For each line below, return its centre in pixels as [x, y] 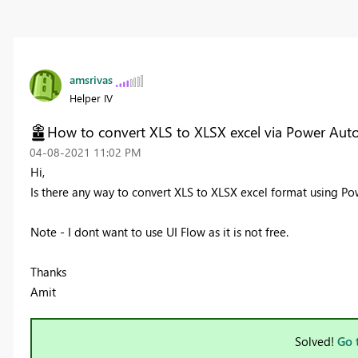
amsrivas [91, 80]
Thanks [48, 272]
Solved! [316, 342]
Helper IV [91, 98]
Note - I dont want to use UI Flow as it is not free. [159, 232]
